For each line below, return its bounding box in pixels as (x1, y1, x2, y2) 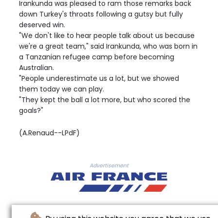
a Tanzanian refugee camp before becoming (19, 52, 174, 62)
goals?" (19, 106, 43, 116)
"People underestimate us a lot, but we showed (19, 73, 179, 84)
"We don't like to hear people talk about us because (19, 31, 195, 41)
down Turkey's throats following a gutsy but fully (19, 9, 183, 19)
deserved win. (19, 20, 65, 30)
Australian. (19, 63, 54, 73)
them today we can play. (19, 84, 104, 94)
